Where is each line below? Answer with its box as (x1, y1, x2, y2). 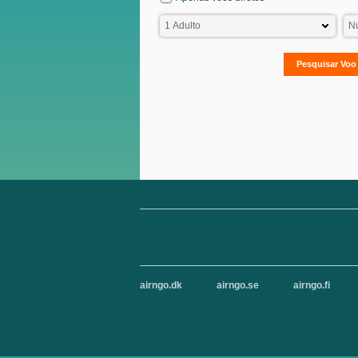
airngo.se (216, 280, 259, 291)
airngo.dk (139, 280, 182, 291)
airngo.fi (292, 280, 330, 291)
